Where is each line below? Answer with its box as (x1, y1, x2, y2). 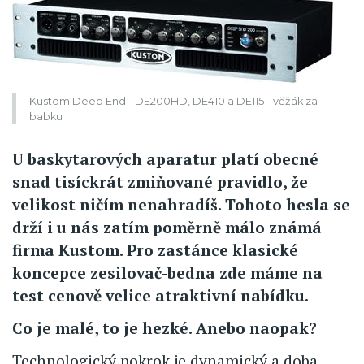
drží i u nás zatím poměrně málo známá (12, 216, 322, 237)
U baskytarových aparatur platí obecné (12, 148, 318, 169)
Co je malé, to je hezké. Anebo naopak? (12, 317, 317, 338)
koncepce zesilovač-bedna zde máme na (12, 262, 323, 283)
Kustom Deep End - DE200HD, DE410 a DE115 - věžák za (29, 95, 318, 108)
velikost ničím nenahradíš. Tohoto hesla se (12, 193, 350, 214)
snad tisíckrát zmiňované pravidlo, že (12, 171, 308, 192)
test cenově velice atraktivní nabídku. (12, 284, 309, 305)
